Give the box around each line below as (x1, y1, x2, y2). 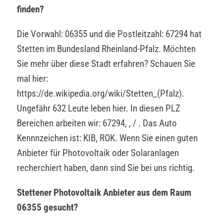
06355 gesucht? (17, 201, 78, 213)
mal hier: (17, 72, 48, 84)
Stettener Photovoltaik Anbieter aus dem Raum (17, 186, 191, 198)
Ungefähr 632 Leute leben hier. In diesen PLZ (17, 102, 180, 114)
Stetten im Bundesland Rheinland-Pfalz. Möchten (17, 43, 196, 55)
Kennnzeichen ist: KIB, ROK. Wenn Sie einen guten (17, 132, 198, 144)
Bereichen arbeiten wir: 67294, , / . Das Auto (17, 117, 177, 129)
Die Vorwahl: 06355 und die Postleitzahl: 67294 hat (17, 28, 202, 40)
